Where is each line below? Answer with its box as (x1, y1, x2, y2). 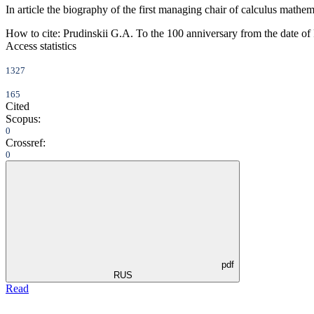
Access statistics (6, 40, 76, 53)
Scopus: (6, 113, 41, 125)
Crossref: (6, 137, 46, 149)
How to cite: (6, 27, 60, 40)
